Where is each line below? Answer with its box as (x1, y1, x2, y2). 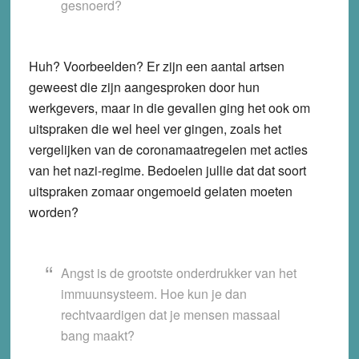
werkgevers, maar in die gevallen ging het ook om (28, 98, 310, 117)
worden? (28, 202, 79, 221)
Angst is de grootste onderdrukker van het (60, 263, 296, 282)
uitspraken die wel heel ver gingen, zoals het (28, 119, 281, 138)
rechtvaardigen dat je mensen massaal (60, 305, 280, 324)
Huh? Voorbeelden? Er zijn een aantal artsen (28, 56, 284, 75)
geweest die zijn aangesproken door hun (28, 77, 260, 96)
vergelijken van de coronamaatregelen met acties (28, 139, 308, 159)
